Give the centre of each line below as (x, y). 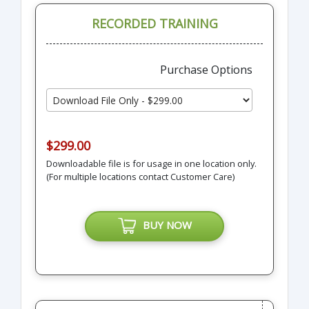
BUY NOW (165, 225)
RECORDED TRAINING (154, 23)
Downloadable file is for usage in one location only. (151, 164)
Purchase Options (206, 69)
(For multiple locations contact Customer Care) (140, 177)
